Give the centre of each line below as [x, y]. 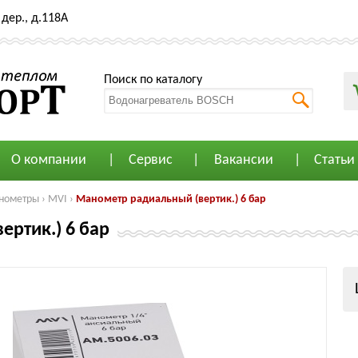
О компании [48, 160]
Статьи [334, 160]
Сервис [150, 160]
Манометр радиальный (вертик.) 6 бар [171, 199]
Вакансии [243, 160]
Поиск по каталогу [153, 80]
